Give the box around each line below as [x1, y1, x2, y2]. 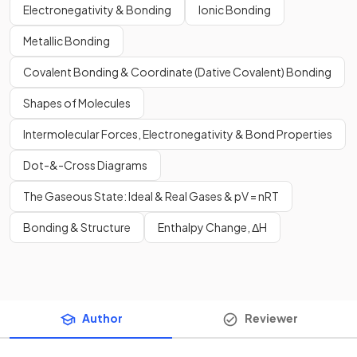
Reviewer [244, 310, 298, 325]
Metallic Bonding [23, 33, 110, 48]
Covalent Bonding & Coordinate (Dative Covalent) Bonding [23, 64, 331, 79]
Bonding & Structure [23, 219, 131, 234]
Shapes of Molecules [23, 95, 131, 110]
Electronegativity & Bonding [23, 2, 171, 17]
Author [81, 310, 123, 325]
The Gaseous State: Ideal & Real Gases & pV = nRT [23, 188, 279, 203]
